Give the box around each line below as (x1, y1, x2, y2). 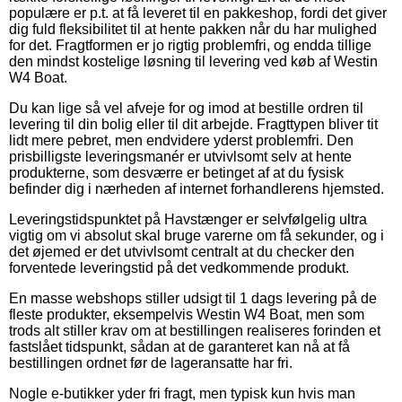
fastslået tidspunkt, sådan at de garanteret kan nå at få (9, 339, 350, 355)
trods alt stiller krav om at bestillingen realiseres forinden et (9, 323, 380, 339)
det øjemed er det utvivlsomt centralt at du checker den (9, 244, 354, 260)
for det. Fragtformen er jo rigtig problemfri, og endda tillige (9, 38, 371, 54)
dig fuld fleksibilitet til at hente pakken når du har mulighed (9, 22, 377, 38)
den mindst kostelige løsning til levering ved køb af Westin (9, 54, 378, 70)
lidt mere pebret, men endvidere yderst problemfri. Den (9, 133, 354, 149)
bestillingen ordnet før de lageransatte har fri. (9, 355, 293, 371)
